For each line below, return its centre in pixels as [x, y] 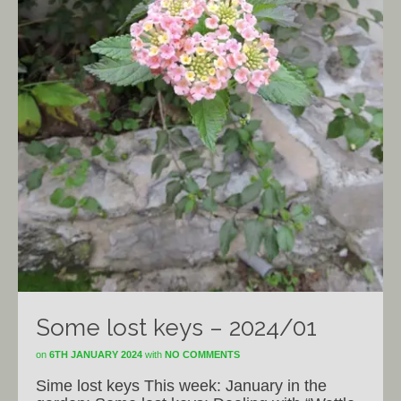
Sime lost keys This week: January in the [181, 385]
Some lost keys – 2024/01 [176, 327]
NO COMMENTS [202, 354]
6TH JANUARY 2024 [96, 354]
